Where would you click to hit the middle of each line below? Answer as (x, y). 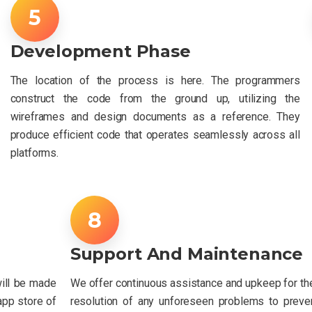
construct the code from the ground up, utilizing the (155, 98)
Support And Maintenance (187, 253)
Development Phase (100, 51)
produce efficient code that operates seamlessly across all (155, 134)
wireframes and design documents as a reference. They (155, 116)
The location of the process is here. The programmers (155, 80)
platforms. (34, 153)
